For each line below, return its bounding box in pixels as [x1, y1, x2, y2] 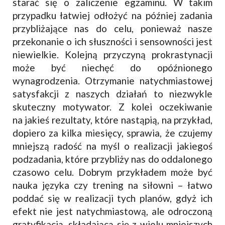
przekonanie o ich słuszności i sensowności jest [12, 35, 213, 47]
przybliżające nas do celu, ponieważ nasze [12, 22, 213, 34]
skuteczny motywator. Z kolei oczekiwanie [12, 100, 213, 113]
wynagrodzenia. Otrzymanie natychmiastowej [12, 74, 213, 86]
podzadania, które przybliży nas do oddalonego [12, 153, 213, 165]
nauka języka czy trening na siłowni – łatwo [12, 179, 213, 191]
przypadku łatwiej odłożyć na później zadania [12, 9, 213, 21]
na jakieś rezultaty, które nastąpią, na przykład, [12, 114, 213, 126]
